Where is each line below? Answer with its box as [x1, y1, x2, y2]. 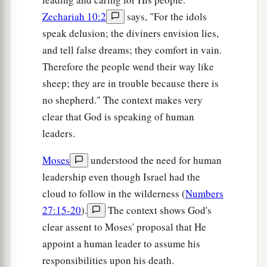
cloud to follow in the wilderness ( [42, 187, 185, 201]
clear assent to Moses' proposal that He [42, 220, 206, 234]
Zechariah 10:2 [42, 10, 106, 24]
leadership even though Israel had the [42, 170, 200, 184]
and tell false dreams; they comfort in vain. [42, 43, 222, 57]
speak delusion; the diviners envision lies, [42, 26, 219, 41]
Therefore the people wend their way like [42, 60, 214, 74]
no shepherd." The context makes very [42, 93, 203, 107]
